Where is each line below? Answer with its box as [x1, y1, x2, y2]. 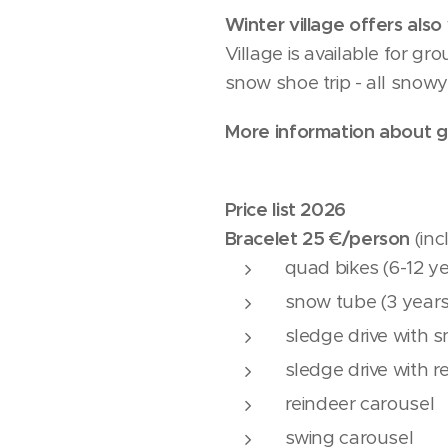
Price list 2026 [224, 198, 346, 221]
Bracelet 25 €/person [224, 227, 411, 250]
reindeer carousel [284, 392, 435, 415]
